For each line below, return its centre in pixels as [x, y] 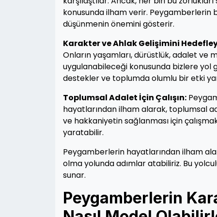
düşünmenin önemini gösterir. [119, 24]
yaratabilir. [83, 132]
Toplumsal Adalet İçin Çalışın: [125, 98]
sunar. [74, 175]
